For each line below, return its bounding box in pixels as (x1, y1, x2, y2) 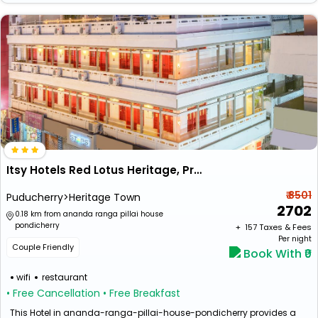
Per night (278, 234, 312, 244)
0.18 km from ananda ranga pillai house (15, 209, 163, 219)
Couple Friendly (12, 241, 74, 253)
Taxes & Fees (259, 221, 312, 233)
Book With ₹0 (241, 246, 312, 262)
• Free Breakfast (103, 286, 180, 300)
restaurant (42, 271, 87, 283)
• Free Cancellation (6, 286, 100, 300)
